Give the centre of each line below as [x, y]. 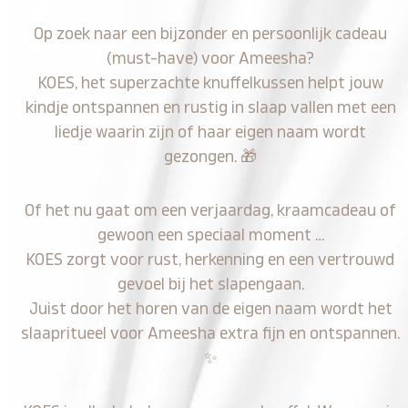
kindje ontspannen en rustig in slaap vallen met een [210, 107]
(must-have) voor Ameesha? [211, 58]
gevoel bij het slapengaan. [210, 284]
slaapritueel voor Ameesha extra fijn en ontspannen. [211, 333]
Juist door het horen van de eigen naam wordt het [210, 309]
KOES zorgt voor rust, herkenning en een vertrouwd [211, 260]
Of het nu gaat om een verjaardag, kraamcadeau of [211, 210]
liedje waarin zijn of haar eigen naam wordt [211, 132]
